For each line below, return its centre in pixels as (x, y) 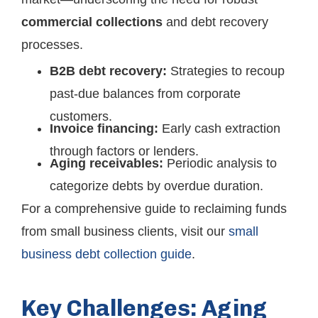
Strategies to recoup (226, 71)
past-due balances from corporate (145, 94)
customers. (81, 116)
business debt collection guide (106, 254)
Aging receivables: (106, 163)
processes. (52, 45)
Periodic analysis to (220, 163)
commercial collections (92, 22)
